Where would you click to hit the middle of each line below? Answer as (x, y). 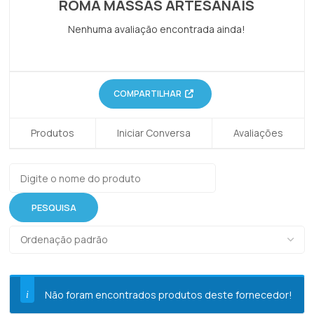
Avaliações (258, 133)
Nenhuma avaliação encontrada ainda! (157, 29)
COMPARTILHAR (148, 94)
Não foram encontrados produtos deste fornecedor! (169, 295)
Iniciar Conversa (153, 133)
